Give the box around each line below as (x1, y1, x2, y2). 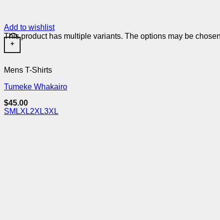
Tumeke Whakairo (4, 82, 67, 91)
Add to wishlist (4, 23, 55, 32)
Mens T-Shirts (4, 66, 52, 75)
